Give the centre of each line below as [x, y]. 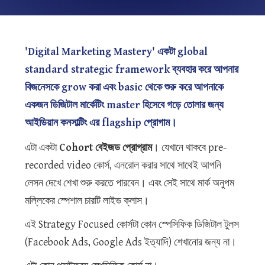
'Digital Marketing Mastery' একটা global [116, 52]
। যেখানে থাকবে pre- [189, 148]
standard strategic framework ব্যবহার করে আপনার [132, 70]
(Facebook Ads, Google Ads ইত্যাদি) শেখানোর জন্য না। [131, 243]
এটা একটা [42, 148]
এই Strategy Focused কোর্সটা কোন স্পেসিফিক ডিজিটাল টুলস [132, 225]
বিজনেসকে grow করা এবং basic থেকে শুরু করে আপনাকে [124, 88]
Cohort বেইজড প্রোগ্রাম [106, 148]
